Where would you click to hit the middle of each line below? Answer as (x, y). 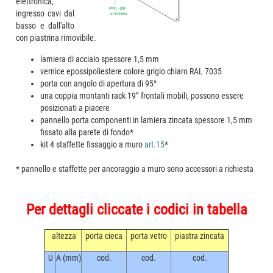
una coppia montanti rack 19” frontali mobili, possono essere (142, 96)
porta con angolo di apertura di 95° (99, 83)
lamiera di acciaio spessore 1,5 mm (100, 59)
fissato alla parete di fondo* (87, 132)
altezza (63, 236)
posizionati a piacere (75, 108)
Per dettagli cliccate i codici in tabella (136, 210)
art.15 (155, 144)
